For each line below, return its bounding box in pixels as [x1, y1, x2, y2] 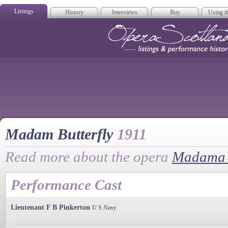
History [65, 9, 83, 16]
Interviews [111, 9, 137, 16]
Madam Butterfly [5, 126, 117, 143]
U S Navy [92, 204, 116, 211]
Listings [14, 8, 34, 15]
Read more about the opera [5, 149, 172, 165]
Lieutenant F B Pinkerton [11, 203, 90, 211]
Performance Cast [11, 176, 122, 193]
